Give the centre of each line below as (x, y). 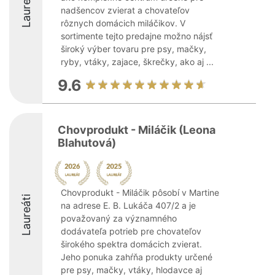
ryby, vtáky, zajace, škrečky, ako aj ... (137, 62)
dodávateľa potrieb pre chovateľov (131, 231)
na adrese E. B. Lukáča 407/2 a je (128, 205)
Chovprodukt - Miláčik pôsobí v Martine (140, 192)
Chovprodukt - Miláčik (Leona (137, 130)
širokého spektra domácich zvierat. (131, 244)
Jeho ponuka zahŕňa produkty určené (137, 257)
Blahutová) (87, 143)
